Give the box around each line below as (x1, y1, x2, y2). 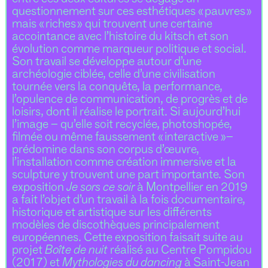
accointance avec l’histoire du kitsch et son (11, 31, 229, 44)
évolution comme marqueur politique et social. (11, 44, 246, 56)
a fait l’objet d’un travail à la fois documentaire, (11, 194, 245, 207)
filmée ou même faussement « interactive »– (11, 132, 233, 144)
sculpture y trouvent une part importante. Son (11, 169, 245, 182)
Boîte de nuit (44, 245, 108, 257)
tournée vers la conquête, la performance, (11, 81, 223, 94)
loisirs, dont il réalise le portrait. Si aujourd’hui (11, 106, 240, 119)
